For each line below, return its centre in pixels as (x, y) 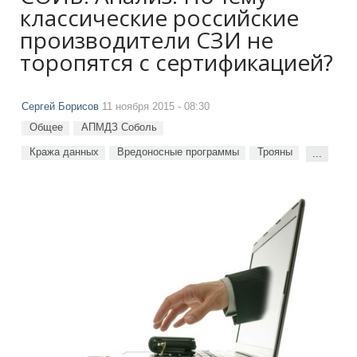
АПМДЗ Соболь (119, 127)
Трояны (275, 152)
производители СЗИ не (147, 40)
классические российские (159, 18)
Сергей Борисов (60, 107)
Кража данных (64, 152)
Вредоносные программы (178, 152)
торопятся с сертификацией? (177, 62)
